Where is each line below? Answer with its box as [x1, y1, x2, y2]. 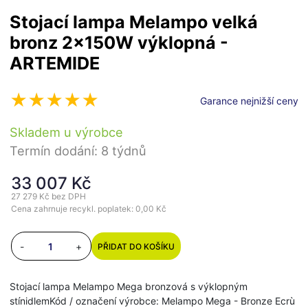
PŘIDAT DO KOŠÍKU [98, 241, 175, 252]
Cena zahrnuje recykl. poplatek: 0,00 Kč [11, 203, 166, 214]
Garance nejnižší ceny [200, 95, 298, 107]
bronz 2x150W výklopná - [10, 32, 228, 54]
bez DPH [52, 191, 86, 202]
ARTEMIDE [10, 53, 100, 74]
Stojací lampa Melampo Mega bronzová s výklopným [10, 280, 247, 293]
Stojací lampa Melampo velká [10, 12, 258, 33]
